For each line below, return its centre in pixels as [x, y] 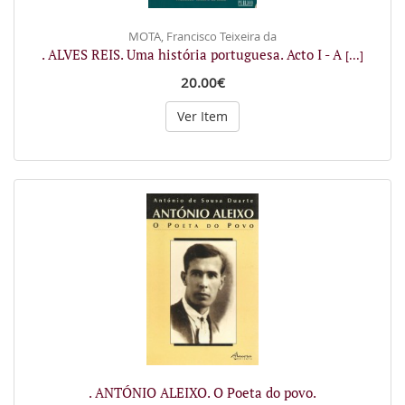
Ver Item [202, 116]
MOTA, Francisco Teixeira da [202, 36]
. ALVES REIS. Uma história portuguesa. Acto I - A [193, 54]
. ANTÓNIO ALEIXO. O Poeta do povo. [202, 392]
